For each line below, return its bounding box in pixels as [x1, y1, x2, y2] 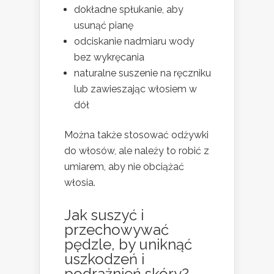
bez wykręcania [74, 51, 144, 63]
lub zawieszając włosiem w [74, 83, 197, 95]
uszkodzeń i [64, 250, 144, 268]
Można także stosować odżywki [64, 129, 209, 141]
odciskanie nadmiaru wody [74, 35, 194, 47]
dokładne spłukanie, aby [74, 4, 183, 15]
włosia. [64, 177, 95, 188]
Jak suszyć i [64, 206, 144, 224]
